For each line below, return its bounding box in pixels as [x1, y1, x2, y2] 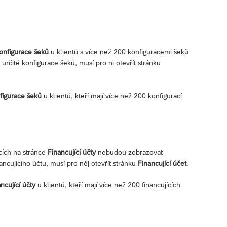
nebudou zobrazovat [96, 147, 163, 156]
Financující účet [138, 159, 186, 167]
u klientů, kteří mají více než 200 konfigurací [42, 91, 182, 100]
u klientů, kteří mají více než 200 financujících [35, 180, 180, 189]
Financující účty [48, 147, 96, 156]
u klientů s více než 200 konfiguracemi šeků [49, 47, 188, 56]
